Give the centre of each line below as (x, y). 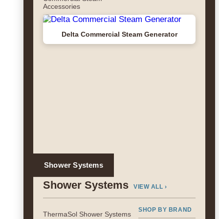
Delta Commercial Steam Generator (119, 34)
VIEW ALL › (150, 187)
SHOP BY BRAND (165, 210)
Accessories (62, 6)
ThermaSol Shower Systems (87, 214)
